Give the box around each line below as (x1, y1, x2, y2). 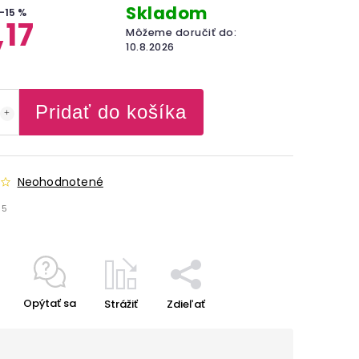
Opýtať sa (22, 296, 76, 311)
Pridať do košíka (35, 101, 187, 123)
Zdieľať (166, 296, 205, 312)
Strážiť (103, 296, 138, 312)
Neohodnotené (17, 174, 103, 190)
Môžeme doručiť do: (126, 25, 237, 39)
